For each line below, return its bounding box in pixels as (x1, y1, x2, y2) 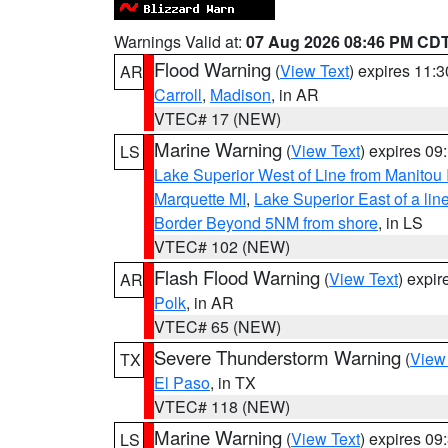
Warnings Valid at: (114, 30, 246, 53)
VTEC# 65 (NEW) (154, 315, 281, 338)
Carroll (154, 83, 202, 106)
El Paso (154, 371, 210, 394)
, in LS (378, 211, 423, 234)
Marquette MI (154, 187, 246, 210)
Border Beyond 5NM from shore (154, 211, 378, 234)
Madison (210, 83, 271, 106)
